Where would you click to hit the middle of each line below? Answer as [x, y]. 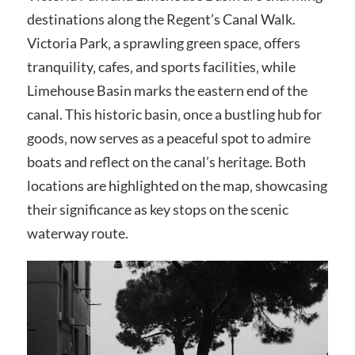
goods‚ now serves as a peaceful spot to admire [168, 138]
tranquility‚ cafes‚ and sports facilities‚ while [161, 67]
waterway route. [77, 233]
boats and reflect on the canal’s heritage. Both [166, 162]
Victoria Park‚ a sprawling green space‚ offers [163, 43]
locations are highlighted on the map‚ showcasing [177, 186]
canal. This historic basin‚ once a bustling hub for [174, 115]
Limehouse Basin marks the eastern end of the [167, 91]
